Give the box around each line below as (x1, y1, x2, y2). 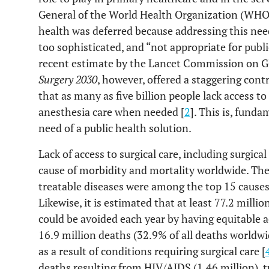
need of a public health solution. (38, 121, 192, 135)
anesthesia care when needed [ (38, 104, 184, 119)
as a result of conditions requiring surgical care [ (38, 244, 265, 258)
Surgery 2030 (38, 72, 97, 86)
